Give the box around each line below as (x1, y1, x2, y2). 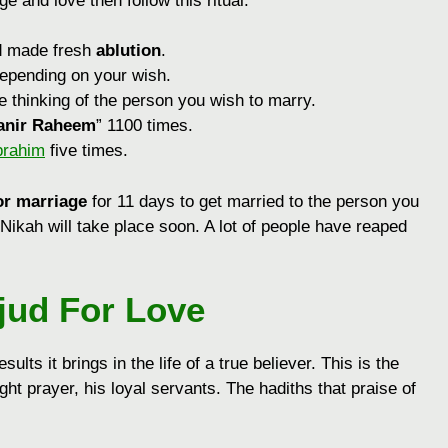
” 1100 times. (96, 116, 193, 136)
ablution (96, 41, 161, 61)
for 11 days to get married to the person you (87, 191, 419, 211)
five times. (45, 141, 128, 161)
